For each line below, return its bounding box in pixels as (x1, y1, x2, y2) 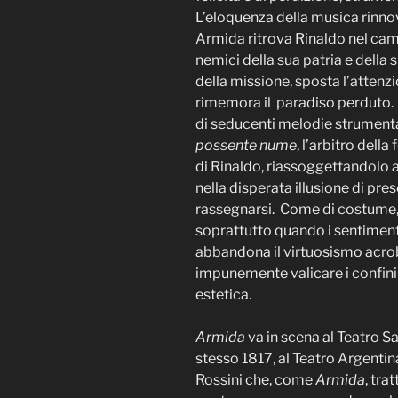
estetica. (195, 285, 251, 303)
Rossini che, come (195, 370, 315, 388)
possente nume (195, 136, 297, 154)
